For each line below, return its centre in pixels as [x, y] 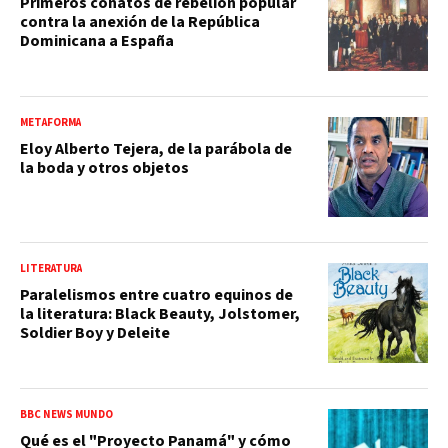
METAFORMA [50, 122]
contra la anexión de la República [140, 21]
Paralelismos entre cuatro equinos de [156, 294]
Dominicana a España [97, 40]
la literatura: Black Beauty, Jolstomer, [160, 313]
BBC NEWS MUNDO [66, 414]
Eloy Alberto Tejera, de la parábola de [156, 148]
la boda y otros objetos [104, 167]
